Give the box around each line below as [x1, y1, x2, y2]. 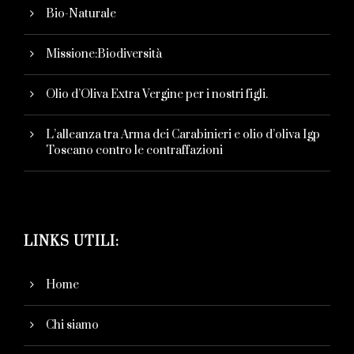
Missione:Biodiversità [46, 47, 162, 62]
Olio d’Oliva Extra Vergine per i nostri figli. [46, 87, 268, 103]
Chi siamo [46, 318, 99, 333]
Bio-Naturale [46, 6, 116, 22]
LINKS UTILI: [24, 233, 119, 251]
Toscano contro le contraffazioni [46, 143, 223, 159]
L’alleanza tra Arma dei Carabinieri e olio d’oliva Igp [46, 127, 320, 143]
